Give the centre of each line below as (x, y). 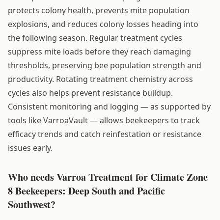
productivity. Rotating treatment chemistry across (100, 79)
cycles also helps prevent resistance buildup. (90, 93)
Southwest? (32, 204)
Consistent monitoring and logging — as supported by (109, 106)
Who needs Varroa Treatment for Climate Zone (108, 177)
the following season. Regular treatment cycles (95, 38)
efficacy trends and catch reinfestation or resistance (105, 134)
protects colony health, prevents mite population (99, 10)
